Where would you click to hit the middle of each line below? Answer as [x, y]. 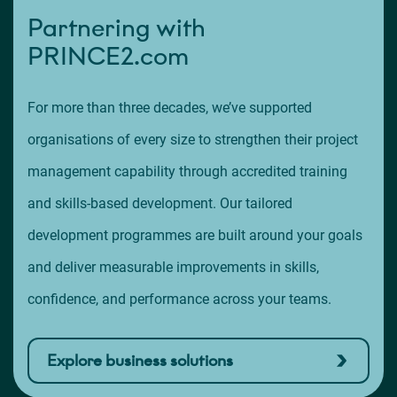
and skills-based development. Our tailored [160, 204]
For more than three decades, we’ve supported [170, 108]
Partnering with [117, 28]
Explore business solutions [140, 361]
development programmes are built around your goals [195, 236]
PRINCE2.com [108, 57]
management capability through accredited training [187, 172]
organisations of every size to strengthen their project [193, 140]
